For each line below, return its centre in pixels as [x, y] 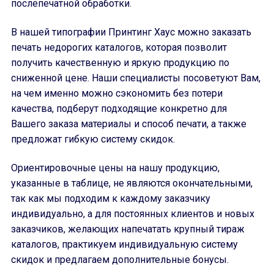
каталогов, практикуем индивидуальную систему [124, 244]
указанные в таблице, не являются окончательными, [132, 183]
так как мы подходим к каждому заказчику [111, 198]
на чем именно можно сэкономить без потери [117, 93]
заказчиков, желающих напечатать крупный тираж [128, 229]
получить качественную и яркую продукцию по [120, 63]
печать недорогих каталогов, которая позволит [119, 47]
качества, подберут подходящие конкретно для [119, 109]
